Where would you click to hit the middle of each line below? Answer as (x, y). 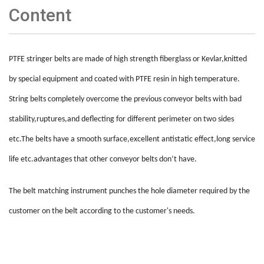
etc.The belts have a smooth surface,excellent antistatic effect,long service (132, 140)
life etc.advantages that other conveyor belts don (90, 160)
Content (40, 15)
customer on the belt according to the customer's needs (101, 212)
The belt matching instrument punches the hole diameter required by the (129, 192)
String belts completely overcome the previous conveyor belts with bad (125, 100)
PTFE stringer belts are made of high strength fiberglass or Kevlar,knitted (128, 60)
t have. (185, 160)
